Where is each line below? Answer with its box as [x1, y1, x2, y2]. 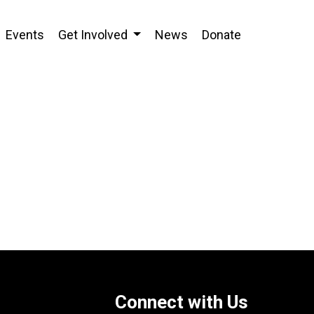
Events [5, 27, 44, 43]
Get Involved [57, 27, 130, 43]
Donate [201, 27, 241, 43]
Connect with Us [114, 292, 248, 313]
